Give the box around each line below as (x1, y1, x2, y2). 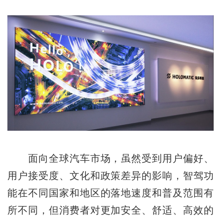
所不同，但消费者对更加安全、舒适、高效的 (7, 204, 214, 216)
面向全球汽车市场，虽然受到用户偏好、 (7, 152, 214, 164)
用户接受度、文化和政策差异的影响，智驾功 (7, 170, 214, 181)
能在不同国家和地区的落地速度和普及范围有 (7, 187, 214, 198)
